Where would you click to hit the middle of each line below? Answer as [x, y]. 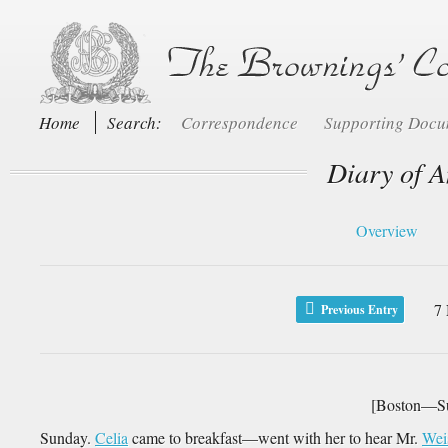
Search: [136, 122]
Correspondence [241, 122]
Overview [387, 231]
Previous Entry [357, 310]
